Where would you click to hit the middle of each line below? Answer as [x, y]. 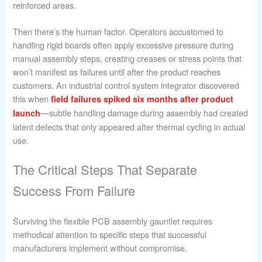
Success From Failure [74, 191]
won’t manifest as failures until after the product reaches [117, 71]
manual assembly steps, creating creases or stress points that [127, 58]
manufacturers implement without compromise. [100, 248]
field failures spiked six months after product [142, 99]
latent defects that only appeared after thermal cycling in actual [129, 126]
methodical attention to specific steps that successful [110, 235]
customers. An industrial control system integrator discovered [126, 85]
